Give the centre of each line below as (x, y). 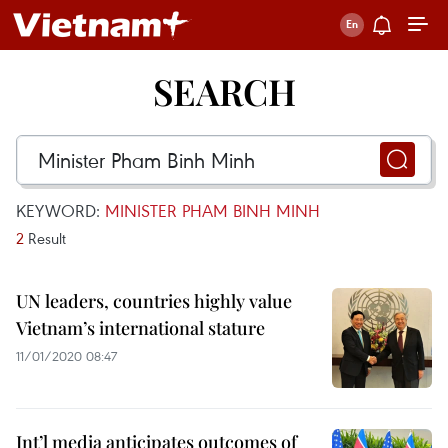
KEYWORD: (60, 210)
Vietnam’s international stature (140, 328)
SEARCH (224, 91)
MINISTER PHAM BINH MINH (212, 210)
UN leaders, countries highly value (154, 301)
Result (45, 238)
